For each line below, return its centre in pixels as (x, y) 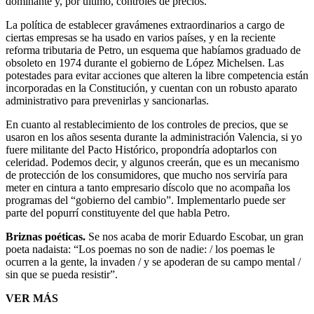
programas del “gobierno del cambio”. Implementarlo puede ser (145, 200)
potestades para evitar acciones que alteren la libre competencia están (157, 75)
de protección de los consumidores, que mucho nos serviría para (146, 175)
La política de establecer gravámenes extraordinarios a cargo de (145, 25)
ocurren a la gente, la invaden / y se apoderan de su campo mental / (153, 261)
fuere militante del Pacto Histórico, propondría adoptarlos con (141, 149)
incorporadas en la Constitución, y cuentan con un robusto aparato (151, 88)
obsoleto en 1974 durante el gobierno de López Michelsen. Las (145, 62)
